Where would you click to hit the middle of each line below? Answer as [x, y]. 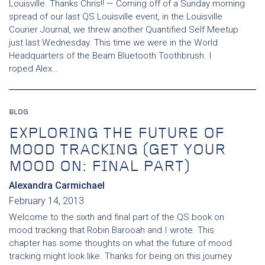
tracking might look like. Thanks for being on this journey [120, 256]
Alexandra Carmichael [57, 185]
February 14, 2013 [46, 201]
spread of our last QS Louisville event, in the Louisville [116, 17]
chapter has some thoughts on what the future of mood [120, 243]
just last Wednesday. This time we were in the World [113, 43]
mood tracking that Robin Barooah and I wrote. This [112, 230]
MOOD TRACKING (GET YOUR [117, 151]
